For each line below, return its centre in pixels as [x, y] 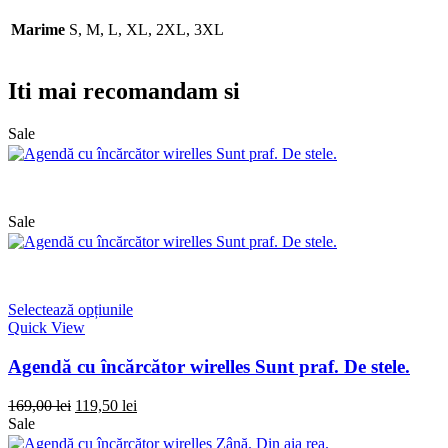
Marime [38, 30]
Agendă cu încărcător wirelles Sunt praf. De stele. [209, 366]
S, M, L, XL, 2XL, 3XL [146, 30]
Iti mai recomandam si [124, 91]
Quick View [46, 328]
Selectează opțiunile [70, 310]
